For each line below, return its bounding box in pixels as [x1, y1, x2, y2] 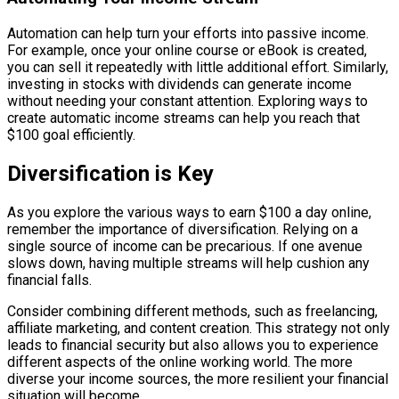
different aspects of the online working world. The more [7, 353, 353, 370]
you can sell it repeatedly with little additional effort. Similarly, [7, 58, 388, 76]
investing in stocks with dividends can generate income [7, 75, 352, 93]
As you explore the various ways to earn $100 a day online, [7, 203, 371, 221]
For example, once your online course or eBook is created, [7, 41, 367, 59]
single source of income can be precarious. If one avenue [7, 237, 362, 255]
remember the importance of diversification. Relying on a [7, 220, 358, 238]
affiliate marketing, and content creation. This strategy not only [7, 319, 390, 337]
